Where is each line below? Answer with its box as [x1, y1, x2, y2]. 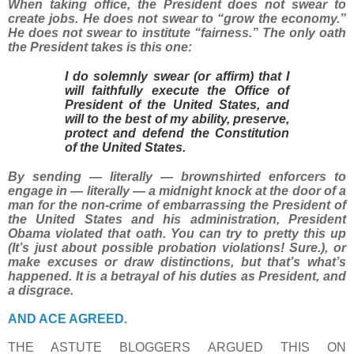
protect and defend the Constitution [64, 126, 290, 140]
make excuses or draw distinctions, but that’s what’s [8, 254, 346, 269]
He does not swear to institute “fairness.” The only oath [8, 25, 346, 40]
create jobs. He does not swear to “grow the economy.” [8, 11, 346, 25]
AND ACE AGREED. [8, 311, 127, 326]
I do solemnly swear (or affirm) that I [64, 69, 290, 83]
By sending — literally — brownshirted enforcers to [8, 169, 346, 183]
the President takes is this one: [8, 40, 192, 54]
